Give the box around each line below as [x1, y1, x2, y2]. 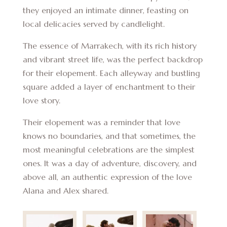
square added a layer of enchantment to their [22, 81, 195, 92]
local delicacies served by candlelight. [22, 18, 165, 29]
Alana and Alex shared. [22, 185, 108, 196]
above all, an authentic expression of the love [22, 171, 192, 182]
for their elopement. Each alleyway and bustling [22, 67, 200, 78]
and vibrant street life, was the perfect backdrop [22, 54, 203, 64]
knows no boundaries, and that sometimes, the [22, 130, 196, 141]
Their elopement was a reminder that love [22, 117, 180, 127]
